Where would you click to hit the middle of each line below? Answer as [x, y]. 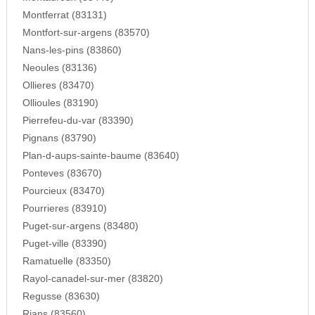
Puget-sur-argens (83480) [80, 226]
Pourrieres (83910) [64, 209]
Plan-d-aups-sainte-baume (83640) [101, 156]
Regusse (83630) [61, 297]
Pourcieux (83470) [63, 191]
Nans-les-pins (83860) [72, 51]
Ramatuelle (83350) [66, 262]
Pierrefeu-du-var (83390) [78, 121]
